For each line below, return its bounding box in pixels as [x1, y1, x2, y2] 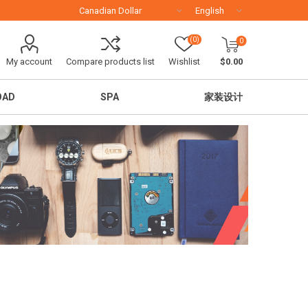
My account [6, 56, 52, 67]
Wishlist [168, 56, 200, 67]
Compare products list [66, 56, 155, 67]
